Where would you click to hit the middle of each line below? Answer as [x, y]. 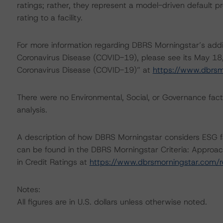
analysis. [32, 110]
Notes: [28, 189]
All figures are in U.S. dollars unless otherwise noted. [112, 202]
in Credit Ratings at [53, 162]
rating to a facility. [50, 18]
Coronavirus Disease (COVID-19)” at [85, 70]
